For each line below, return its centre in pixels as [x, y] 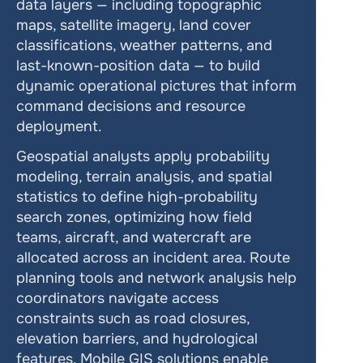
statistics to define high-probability [137, 197]
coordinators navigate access [117, 298]
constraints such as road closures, [133, 318]
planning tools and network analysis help [156, 278]
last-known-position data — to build [138, 66]
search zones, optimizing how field [134, 217]
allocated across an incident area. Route [153, 258]
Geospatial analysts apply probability [143, 156]
